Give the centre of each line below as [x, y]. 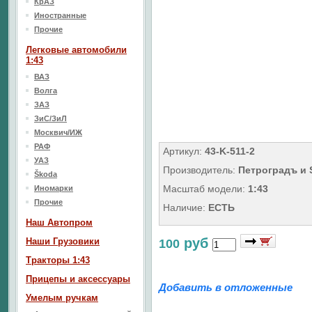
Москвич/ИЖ [58, 132]
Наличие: [186, 208]
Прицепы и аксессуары [78, 279]
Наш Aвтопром [59, 223]
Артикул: [184, 151]
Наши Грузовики [63, 241]
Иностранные [60, 15]
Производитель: [201, 170]
